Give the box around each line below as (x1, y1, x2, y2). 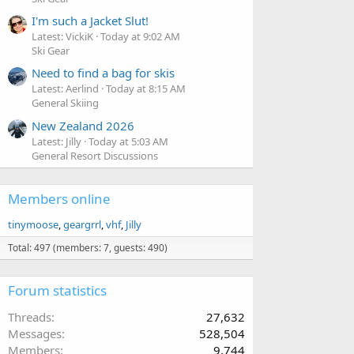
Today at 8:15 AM (106, 81, 186, 96)
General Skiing (32, 96, 99, 111)
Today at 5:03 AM (88, 134, 168, 149)
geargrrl (63, 217, 101, 232)
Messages (8, 325, 62, 341)
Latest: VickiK (32, 28, 93, 43)
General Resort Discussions (32, 148, 158, 163)
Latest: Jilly (32, 134, 81, 149)
